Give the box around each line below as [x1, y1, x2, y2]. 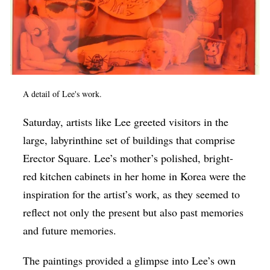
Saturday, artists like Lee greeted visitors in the [23, 115, 229, 130]
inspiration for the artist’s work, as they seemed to [23, 187, 240, 202]
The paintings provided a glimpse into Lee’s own [23, 253, 236, 268]
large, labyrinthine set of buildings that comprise [23, 133, 236, 148]
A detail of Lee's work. [23, 88, 105, 100]
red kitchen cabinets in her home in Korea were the [23, 169, 246, 184]
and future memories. [23, 223, 117, 238]
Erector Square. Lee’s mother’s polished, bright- [23, 151, 234, 166]
